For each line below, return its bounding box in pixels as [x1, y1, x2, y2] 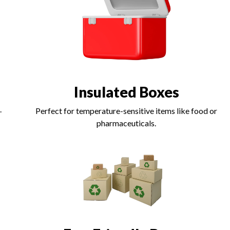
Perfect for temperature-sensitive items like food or [35, 105, 218, 116]
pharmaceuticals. [97, 118, 157, 128]
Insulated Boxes [73, 83, 179, 101]
